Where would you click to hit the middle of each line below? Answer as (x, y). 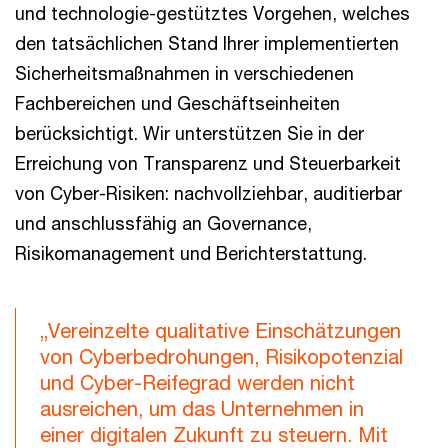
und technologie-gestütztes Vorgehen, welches (212, 13)
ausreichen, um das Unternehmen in (202, 408)
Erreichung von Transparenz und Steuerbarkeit (208, 163)
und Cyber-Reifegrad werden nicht (197, 382)
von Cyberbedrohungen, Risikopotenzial (221, 356)
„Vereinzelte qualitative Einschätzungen (220, 330)
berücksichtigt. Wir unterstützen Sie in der (189, 133)
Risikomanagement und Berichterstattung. (191, 253)
